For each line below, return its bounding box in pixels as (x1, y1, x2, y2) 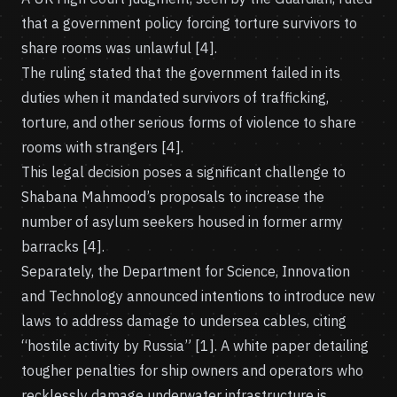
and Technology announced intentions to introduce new (21, 287, 375, 305)
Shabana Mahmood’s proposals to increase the (21, 188, 324, 206)
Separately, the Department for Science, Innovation (21, 262, 350, 280)
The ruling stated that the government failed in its (21, 64, 340, 82)
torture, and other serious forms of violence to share (21, 113, 356, 131)
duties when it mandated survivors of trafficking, (21, 89, 329, 106)
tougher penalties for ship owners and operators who (21, 362, 363, 379)
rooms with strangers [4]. (21, 138, 183, 156)
